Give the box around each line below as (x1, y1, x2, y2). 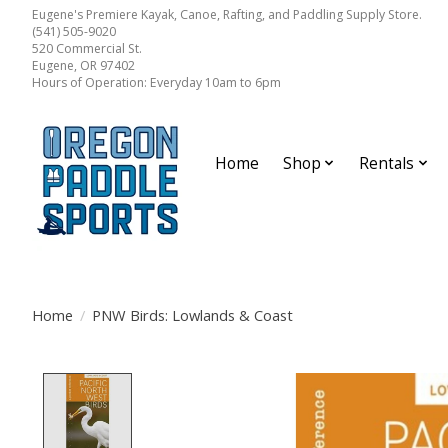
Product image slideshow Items (142, 372, 402, 397)
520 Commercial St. (32, 39, 142, 57)
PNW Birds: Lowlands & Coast (91, 304, 293, 325)
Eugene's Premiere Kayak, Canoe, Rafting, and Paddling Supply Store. (32, 5, 422, 23)
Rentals (359, 152, 415, 174)
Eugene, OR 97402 (32, 56, 135, 74)
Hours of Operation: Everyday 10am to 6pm (32, 73, 281, 91)
